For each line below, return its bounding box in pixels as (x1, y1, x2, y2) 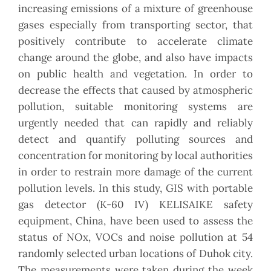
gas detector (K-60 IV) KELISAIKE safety (18, 198, 253, 212)
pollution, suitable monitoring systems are (18, 100, 253, 114)
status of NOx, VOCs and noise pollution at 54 (18, 230, 253, 244)
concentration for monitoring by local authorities (18, 149, 253, 163)
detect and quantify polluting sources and (18, 132, 253, 146)
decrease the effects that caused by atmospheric (18, 83, 253, 97)
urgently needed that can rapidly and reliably (18, 116, 253, 130)
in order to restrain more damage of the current (18, 165, 253, 179)
